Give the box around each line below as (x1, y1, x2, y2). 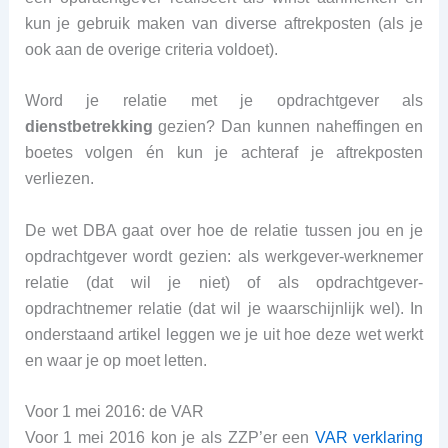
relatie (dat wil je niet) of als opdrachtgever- (24, 273, 424, 291)
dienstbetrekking (24, 118, 153, 136)
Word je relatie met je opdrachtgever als (24, 92, 424, 110)
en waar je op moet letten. (24, 351, 207, 369)
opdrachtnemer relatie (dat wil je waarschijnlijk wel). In (24, 299, 424, 317)
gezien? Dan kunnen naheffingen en (152, 118, 424, 136)
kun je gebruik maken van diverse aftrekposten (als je (24, 14, 424, 32)
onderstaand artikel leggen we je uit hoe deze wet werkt (24, 325, 424, 343)
